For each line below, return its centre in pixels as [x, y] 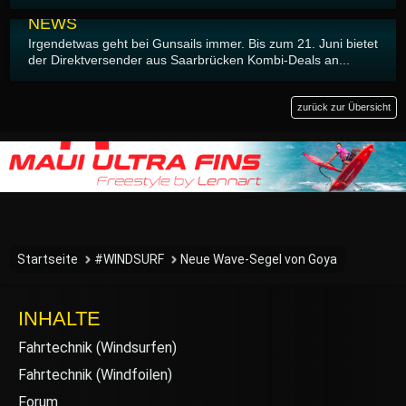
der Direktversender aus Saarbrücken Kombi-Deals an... [189, 60]
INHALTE [59, 319]
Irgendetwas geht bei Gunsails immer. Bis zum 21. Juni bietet [203, 44]
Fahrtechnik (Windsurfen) [97, 348]
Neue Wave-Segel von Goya [259, 260]
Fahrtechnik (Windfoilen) [95, 375]
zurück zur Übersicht [344, 107]
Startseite [48, 260]
